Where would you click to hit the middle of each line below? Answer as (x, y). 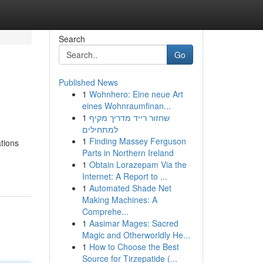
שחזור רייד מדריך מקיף (129, 117)
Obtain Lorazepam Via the (138, 164)
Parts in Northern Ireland (128, 153)
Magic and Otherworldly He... (136, 235)
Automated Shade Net (130, 188)
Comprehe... (105, 211)
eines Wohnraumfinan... (126, 106)
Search (72, 39)
